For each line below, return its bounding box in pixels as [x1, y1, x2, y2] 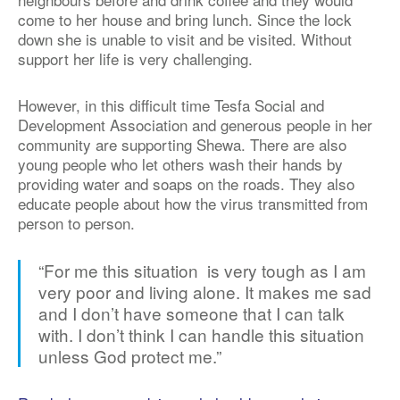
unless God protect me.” [38, 344, 221, 368]
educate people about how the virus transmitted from [18, 192, 368, 214]
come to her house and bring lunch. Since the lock [18, 8, 352, 30]
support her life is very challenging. [18, 47, 253, 70]
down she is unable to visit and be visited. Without [18, 28, 352, 50]
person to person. [18, 212, 139, 234]
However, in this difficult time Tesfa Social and [18, 94, 324, 116]
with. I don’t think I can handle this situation [38, 322, 364, 346]
